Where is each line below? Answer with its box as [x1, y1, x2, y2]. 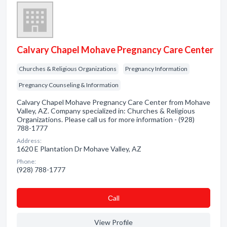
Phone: [17, 158, 36, 165]
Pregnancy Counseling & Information [19, 81, 119, 89]
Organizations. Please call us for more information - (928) [17, 115, 195, 124]
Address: [17, 137, 42, 144]
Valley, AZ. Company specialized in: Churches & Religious [17, 106, 195, 115]
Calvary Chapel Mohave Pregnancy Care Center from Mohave [17, 98, 210, 106]
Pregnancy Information [125, 65, 187, 72]
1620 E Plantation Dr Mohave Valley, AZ [17, 144, 141, 153]
